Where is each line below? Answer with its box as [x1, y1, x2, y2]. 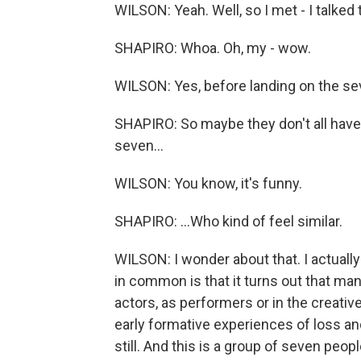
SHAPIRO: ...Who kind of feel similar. [114, 213, 342, 230]
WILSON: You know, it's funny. [114, 175, 302, 192]
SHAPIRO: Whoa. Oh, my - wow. [114, 39, 311, 56]
